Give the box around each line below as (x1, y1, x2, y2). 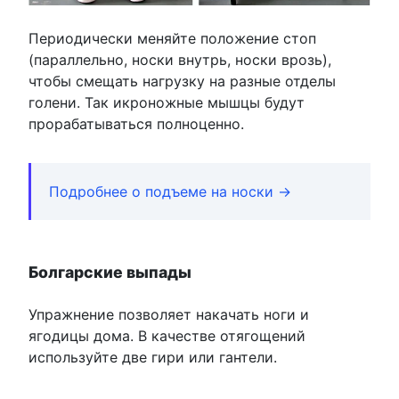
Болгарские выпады (28, 262, 191, 281)
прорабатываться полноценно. (28, 114, 244, 133)
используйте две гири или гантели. (28, 347, 277, 366)
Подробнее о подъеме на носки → (49, 182, 291, 200)
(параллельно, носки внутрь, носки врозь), (28, 50, 331, 69)
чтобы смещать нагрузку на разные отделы (28, 71, 336, 90)
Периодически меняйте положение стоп (28, 28, 316, 47)
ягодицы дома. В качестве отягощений (28, 326, 305, 345)
